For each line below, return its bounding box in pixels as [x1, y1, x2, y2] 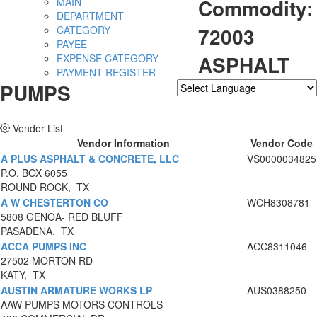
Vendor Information [76, 136, 170, 151]
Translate [259, 96, 301, 111]
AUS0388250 [247, 283, 306, 298]
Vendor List [13, 121, 63, 136]
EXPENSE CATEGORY [57, 51, 158, 66]
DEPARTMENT [57, 8, 124, 23]
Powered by [177, 96, 233, 111]
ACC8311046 [247, 239, 307, 254]
